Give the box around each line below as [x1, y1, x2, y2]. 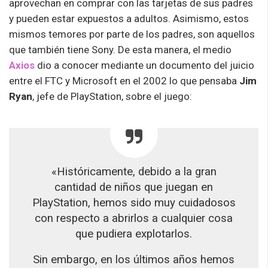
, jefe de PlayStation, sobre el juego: [32, 90, 192, 102]
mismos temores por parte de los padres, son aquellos [9, 28, 255, 40]
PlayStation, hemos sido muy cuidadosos [32, 196, 236, 209]
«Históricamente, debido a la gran [51, 165, 217, 178]
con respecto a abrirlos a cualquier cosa [35, 211, 233, 225]
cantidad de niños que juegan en [54, 180, 213, 194]
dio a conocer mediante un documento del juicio [37, 59, 254, 71]
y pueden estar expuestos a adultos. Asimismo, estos [9, 12, 249, 25]
